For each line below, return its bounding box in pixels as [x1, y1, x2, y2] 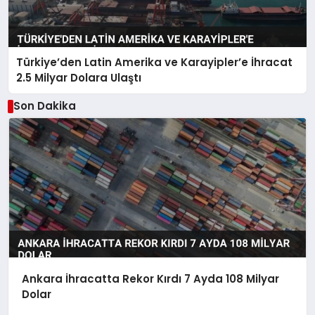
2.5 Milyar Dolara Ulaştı [16, 70, 142, 85]
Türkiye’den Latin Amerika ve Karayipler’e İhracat [16, 54, 293, 70]
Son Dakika [13, 98, 76, 114]
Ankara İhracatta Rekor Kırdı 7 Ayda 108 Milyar [21, 271, 279, 286]
